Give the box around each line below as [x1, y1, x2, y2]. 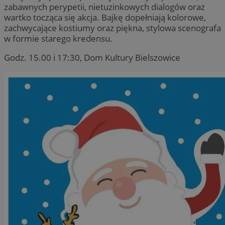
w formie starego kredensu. [4, 33, 113, 45]
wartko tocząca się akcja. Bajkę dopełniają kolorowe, [4, 12, 206, 24]
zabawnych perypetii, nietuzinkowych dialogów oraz [4, 1, 205, 13]
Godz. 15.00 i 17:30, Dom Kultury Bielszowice [4, 52, 180, 64]
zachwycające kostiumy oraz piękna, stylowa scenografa [4, 22, 221, 34]
